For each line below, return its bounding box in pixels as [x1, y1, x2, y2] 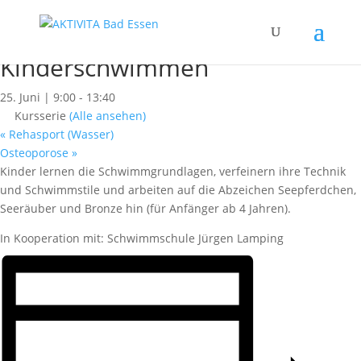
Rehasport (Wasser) [6, 127, 114, 142]
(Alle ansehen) [69, 108, 146, 123]
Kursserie [15, 108, 69, 123]
